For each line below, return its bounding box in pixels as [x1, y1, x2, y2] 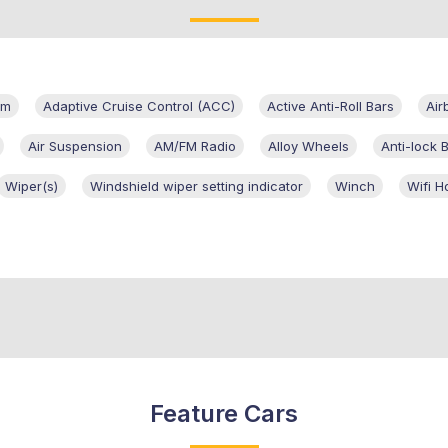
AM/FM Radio [154, 138, 236, 155]
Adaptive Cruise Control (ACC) [43, 98, 235, 115]
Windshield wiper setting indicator [90, 178, 303, 195]
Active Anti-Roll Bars [267, 98, 394, 115]
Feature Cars [150, 399, 298, 429]
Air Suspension [28, 138, 122, 155]
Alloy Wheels [268, 138, 349, 155]
